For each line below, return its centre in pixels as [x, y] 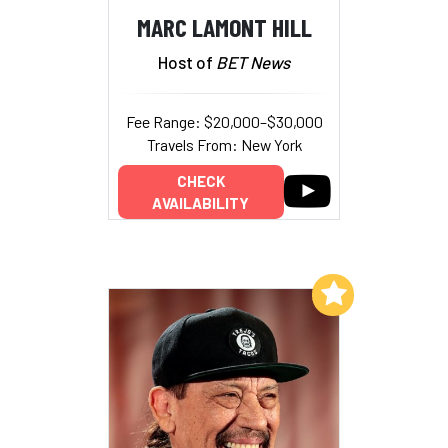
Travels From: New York [224, 145]
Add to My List [257, 293]
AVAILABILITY [200, 202]
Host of [187, 62]
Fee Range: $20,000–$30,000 [224, 122]
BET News [253, 62]
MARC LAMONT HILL [224, 26]
